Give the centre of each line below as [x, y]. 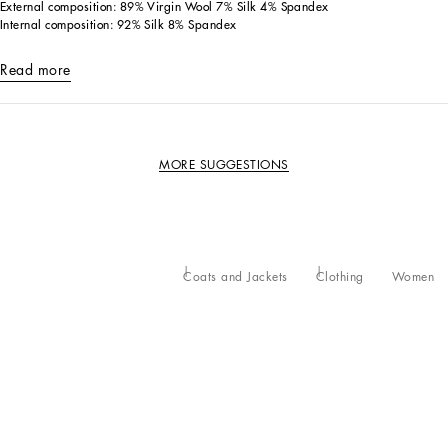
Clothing [339, 277]
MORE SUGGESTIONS [224, 164]
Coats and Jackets [235, 277]
